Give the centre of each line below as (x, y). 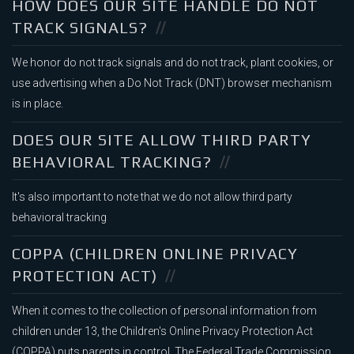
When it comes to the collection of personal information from (164, 311)
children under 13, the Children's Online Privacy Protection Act (162, 331)
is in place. (38, 104)
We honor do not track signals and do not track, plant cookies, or (173, 63)
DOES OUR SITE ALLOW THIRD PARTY (162, 140)
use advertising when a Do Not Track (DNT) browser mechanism (172, 83)
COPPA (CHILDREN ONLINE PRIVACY (155, 254)
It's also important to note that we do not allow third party (152, 197)
